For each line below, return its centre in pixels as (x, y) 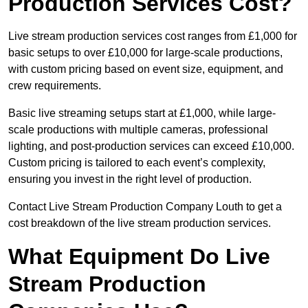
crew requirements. (55, 86)
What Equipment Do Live (139, 257)
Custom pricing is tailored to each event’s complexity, (137, 163)
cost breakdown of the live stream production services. (140, 223)
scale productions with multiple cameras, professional (138, 130)
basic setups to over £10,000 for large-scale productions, (145, 53)
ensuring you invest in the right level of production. (130, 179)
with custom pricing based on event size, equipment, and (146, 69)
